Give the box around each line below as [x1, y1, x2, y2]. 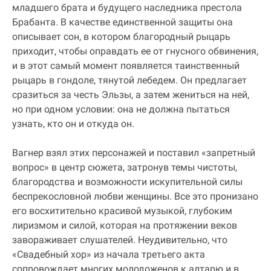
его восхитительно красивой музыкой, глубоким [12, 204, 232, 217]
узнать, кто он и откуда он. [12, 117, 134, 129]
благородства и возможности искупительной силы [12, 175, 243, 188]
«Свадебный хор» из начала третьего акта [12, 248, 205, 260]
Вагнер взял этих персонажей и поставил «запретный [12, 146, 255, 158]
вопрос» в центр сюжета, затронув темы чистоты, [12, 161, 237, 173]
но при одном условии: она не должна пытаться [12, 103, 230, 115]
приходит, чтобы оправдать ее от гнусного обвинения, [12, 45, 258, 57]
